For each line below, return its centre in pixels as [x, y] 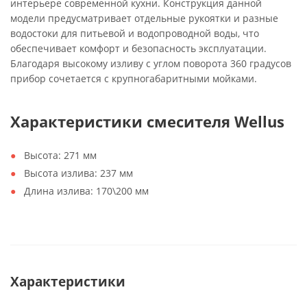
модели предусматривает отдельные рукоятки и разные [144, 18]
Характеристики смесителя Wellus [147, 122]
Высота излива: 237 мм [78, 173]
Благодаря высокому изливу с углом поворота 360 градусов [151, 63]
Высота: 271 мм [60, 155]
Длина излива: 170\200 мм [86, 191]
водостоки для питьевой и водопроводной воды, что [135, 33]
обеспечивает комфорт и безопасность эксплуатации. [138, 48]
